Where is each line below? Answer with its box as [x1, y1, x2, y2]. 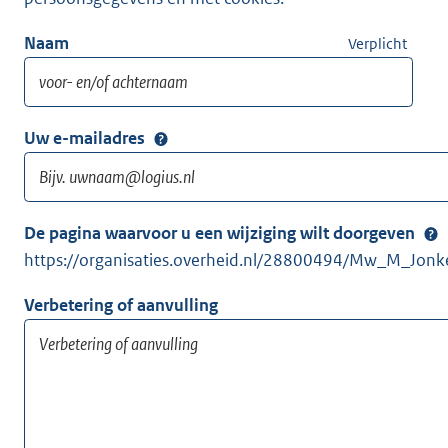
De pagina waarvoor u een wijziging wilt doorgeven [24, 222, 415, 245]
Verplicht [348, 34, 407, 54]
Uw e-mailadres [24, 127, 145, 150]
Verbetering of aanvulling [24, 294, 218, 317]
